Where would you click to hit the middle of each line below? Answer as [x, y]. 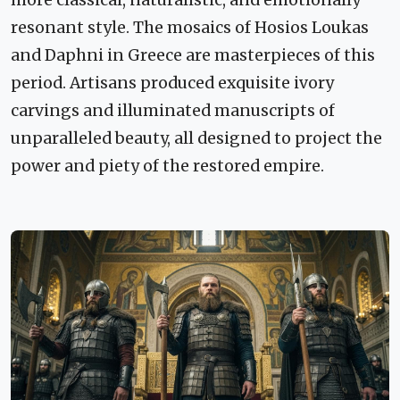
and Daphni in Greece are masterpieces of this [193, 55]
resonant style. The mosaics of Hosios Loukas [190, 27]
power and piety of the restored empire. [167, 166]
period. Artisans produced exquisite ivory [172, 83]
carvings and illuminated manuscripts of [173, 110]
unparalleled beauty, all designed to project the [196, 138]
